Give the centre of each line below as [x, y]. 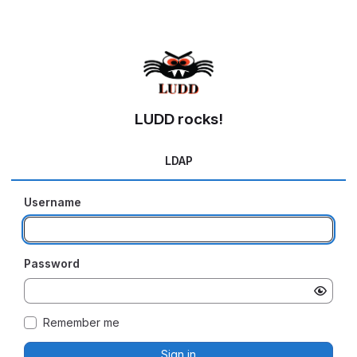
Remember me [81, 323]
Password [52, 264]
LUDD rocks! [178, 120]
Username [53, 202]
